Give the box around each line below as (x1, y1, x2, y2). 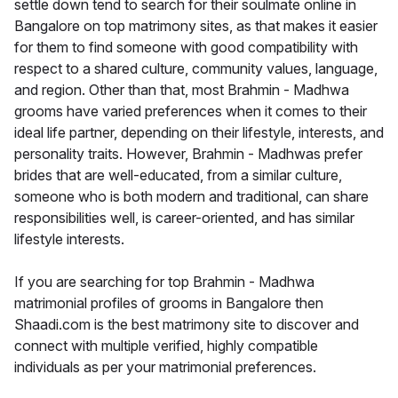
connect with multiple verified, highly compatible (14, 337, 318, 355)
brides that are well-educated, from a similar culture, (14, 166, 342, 185)
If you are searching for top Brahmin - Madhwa (14, 273, 314, 291)
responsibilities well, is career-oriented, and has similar (14, 209, 354, 227)
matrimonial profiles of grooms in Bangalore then (14, 294, 323, 313)
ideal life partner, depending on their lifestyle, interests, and (14, 123, 384, 142)
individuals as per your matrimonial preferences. (14, 358, 316, 377)
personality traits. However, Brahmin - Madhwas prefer (14, 145, 362, 163)
